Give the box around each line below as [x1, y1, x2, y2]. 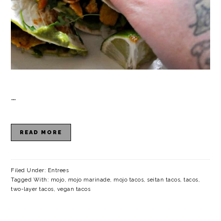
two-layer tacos [11, 185, 54, 192]
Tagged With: [11, 176, 51, 183]
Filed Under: [11, 167, 48, 174]
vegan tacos [57, 185, 91, 192]
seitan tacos [147, 176, 181, 183]
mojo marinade [68, 176, 110, 183]
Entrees [47, 167, 69, 174]
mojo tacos [113, 176, 144, 183]
